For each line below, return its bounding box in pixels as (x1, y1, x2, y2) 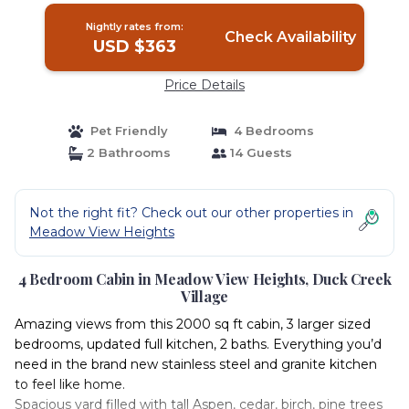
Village (181, 287, 228, 306)
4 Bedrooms (226, 123, 314, 138)
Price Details (164, 77, 245, 93)
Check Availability (224, 28, 356, 46)
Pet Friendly (82, 123, 168, 138)
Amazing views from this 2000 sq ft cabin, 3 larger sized (15, 316, 371, 332)
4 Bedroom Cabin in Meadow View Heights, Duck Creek (17, 269, 392, 288)
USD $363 (93, 37, 177, 57)
